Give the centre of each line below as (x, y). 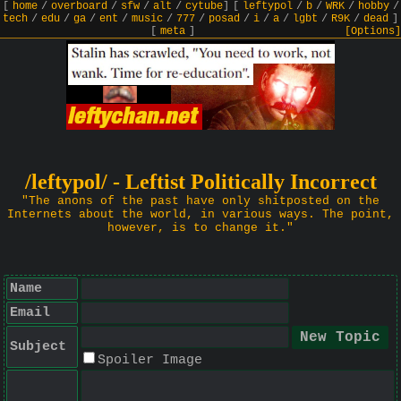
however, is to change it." (200, 228)
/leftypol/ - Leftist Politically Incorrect (200, 182)
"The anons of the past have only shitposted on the (200, 201)
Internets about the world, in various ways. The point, (200, 214)
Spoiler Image (150, 360)
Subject (38, 347)
